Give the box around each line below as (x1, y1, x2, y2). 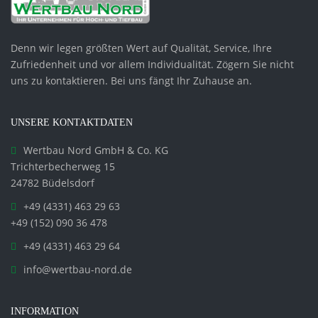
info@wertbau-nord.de (23, 263, 132, 277)
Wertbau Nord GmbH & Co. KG (23, 143, 168, 158)
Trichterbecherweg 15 (11, 160, 115, 174)
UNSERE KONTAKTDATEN (11, 117, 133, 128)
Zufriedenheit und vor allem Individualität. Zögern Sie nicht (11, 57, 294, 72)
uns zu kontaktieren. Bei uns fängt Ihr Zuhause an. (11, 74, 252, 88)
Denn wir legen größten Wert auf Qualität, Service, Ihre (11, 41, 272, 55)
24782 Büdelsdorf (11, 176, 94, 190)
